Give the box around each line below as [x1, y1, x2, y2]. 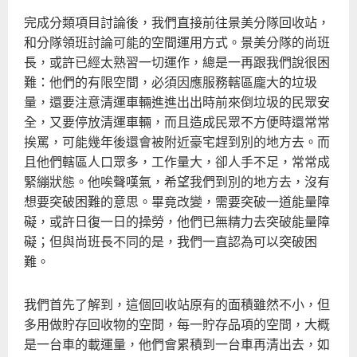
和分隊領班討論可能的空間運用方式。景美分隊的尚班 [24, 31, 330, 51]
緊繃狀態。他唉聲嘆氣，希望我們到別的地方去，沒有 [24, 171, 330, 190]
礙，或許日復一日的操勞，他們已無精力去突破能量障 [24, 210, 330, 230]
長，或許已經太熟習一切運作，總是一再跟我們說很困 [24, 51, 330, 71]
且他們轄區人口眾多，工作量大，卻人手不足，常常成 [24, 151, 330, 171]
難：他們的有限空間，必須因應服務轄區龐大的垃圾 [24, 71, 317, 91]
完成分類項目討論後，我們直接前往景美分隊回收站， [24, 11, 330, 31]
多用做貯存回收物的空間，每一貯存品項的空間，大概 [24, 314, 330, 334]
